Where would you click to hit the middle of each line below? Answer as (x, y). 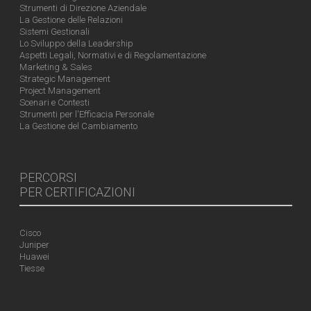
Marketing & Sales (56, 67)
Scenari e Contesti (54, 103)
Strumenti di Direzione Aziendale (83, 8)
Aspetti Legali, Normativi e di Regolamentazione (112, 56)
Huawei (34, 257)
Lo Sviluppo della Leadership (76, 44)
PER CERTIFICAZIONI (77, 192)
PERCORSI (48, 178)
